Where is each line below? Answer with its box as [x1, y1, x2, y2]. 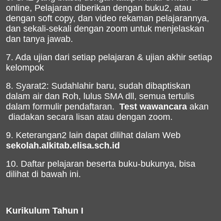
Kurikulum [6, 206, 52, 216]
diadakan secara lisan [8, 112, 97, 122]
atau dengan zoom [97, 112, 170, 122]
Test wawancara [119, 102, 187, 111]
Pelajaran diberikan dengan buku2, [35, 3, 174, 13]
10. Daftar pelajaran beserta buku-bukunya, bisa [6, 159, 195, 169]
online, [6, 3, 35, 13]
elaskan [174, 24, 204, 34]
